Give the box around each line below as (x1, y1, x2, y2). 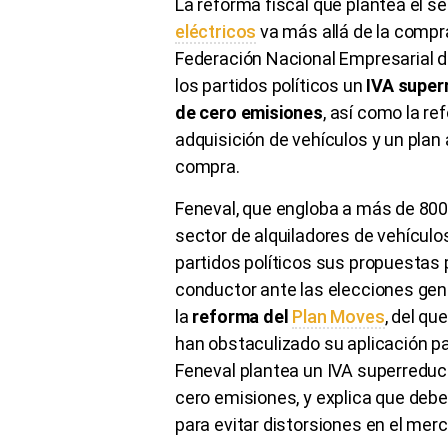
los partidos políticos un (175, 74, 363, 96)
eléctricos (175, 20, 257, 42)
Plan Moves (292, 305, 385, 327)
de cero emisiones (175, 101, 323, 123)
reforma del (192, 305, 293, 327)
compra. (175, 155, 240, 177)
